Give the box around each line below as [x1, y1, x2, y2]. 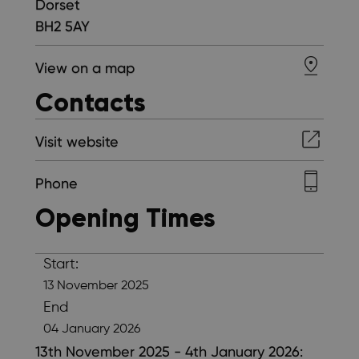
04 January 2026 [43, 322, 140, 336]
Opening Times [35, 201, 216, 234]
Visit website [35, 133, 119, 151]
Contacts [35, 86, 146, 119]
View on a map [35, 59, 135, 77]
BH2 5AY [35, 18, 90, 35]
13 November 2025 [43, 279, 149, 292]
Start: [43, 256, 79, 272]
